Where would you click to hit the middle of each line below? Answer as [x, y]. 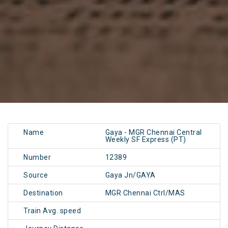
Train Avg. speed [52, 211]
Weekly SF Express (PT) [146, 140]
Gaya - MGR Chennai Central [153, 133]
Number [37, 158]
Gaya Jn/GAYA [130, 175]
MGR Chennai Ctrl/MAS [145, 193]
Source [36, 175]
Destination [43, 193]
